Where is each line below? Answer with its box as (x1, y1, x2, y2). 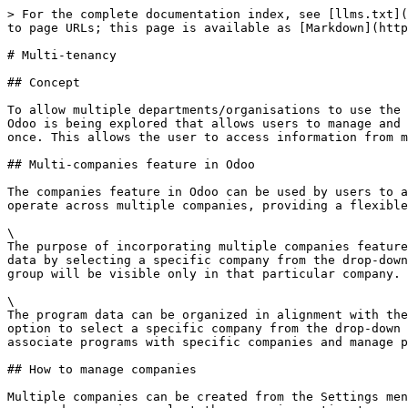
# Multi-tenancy (7, 48, 117, 62)
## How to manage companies (7, 362, 197, 376)
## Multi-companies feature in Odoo (7, 158, 255, 171)
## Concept (7, 76, 80, 89)
